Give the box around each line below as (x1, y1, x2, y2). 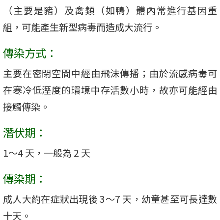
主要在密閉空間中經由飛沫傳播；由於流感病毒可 (3, 66, 217, 81)
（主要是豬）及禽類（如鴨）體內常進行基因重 (3, 3, 217, 18)
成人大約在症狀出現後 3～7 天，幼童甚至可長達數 (3, 192, 217, 206)
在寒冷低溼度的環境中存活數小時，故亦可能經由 (3, 83, 217, 97)
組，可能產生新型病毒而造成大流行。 (3, 20, 162, 34)
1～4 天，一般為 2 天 (3, 146, 90, 160)
